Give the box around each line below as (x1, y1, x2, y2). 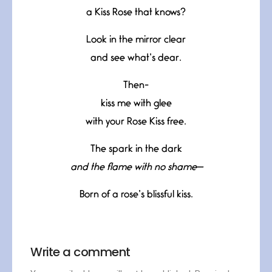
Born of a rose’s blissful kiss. (79, 190, 193, 200)
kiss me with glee (100, 99, 172, 109)
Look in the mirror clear (86, 35, 186, 45)
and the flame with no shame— (70, 163, 202, 172)
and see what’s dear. (90, 53, 182, 63)
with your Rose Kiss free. (86, 117, 186, 127)
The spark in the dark (90, 144, 182, 154)
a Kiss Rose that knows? (86, 8, 186, 18)
